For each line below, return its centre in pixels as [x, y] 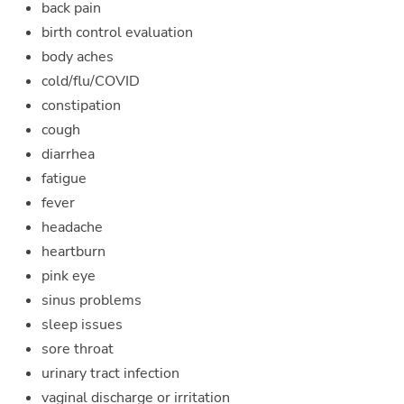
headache [72, 227]
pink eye [70, 275]
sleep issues [82, 324]
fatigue [64, 178]
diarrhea [68, 154]
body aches [78, 56]
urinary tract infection [110, 373]
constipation [81, 105]
